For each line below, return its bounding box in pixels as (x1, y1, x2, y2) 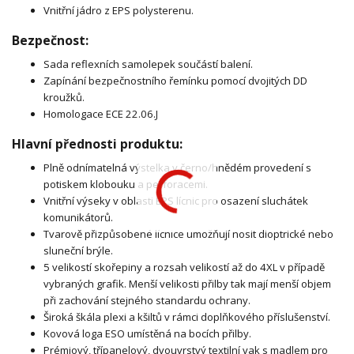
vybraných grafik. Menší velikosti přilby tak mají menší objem (43, 277, 331, 291)
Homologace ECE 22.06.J (43, 106, 158, 121)
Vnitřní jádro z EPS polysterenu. (43, 2, 194, 17)
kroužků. (43, 89, 85, 104)
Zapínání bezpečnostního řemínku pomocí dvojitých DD (43, 73, 307, 88)
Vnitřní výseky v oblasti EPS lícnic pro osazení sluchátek (43, 194, 308, 208)
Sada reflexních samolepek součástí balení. (43, 56, 253, 71)
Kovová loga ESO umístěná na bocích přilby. (43, 326, 251, 341)
